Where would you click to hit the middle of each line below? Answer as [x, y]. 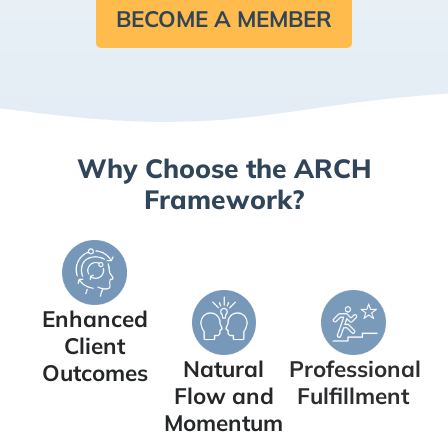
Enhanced [94, 318]
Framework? [224, 198]
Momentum [224, 422]
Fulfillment [353, 395]
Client [95, 345]
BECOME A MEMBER [224, 18]
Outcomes [94, 372]
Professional [354, 368]
